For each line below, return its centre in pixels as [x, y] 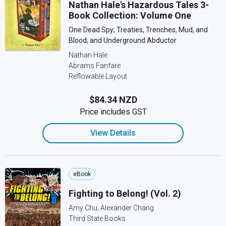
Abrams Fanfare [95, 66]
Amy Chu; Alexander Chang [111, 208]
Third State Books [97, 218]
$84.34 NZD [113, 100]
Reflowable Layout [98, 76]
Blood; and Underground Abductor [123, 40]
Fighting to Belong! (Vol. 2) [125, 193]
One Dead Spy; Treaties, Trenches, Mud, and [138, 30]
